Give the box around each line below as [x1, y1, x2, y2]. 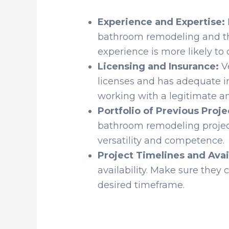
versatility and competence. [98, 135, 224, 146]
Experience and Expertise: [98, 16, 225, 28]
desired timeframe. [98, 179, 185, 191]
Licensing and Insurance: [98, 61, 219, 72]
